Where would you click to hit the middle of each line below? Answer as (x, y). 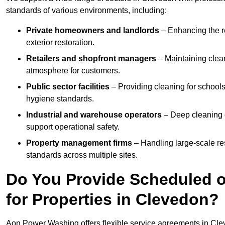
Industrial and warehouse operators (94, 115)
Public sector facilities (68, 87)
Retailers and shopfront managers (91, 59)
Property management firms (79, 143)
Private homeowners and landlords (93, 31)
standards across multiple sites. (82, 155)
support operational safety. (73, 127)
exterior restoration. (60, 43)
